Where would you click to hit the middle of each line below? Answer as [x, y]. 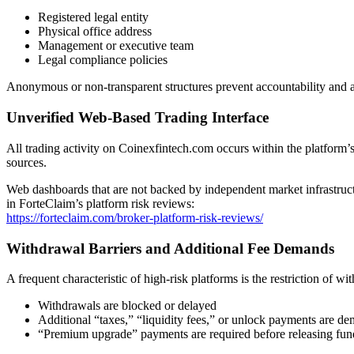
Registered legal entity [93, 17]
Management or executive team [116, 46]
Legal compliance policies [103, 60]
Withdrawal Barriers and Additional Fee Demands [170, 248]
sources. [26, 162]
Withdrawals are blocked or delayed [127, 306]
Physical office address [95, 32]
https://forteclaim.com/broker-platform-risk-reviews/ [135, 217]
